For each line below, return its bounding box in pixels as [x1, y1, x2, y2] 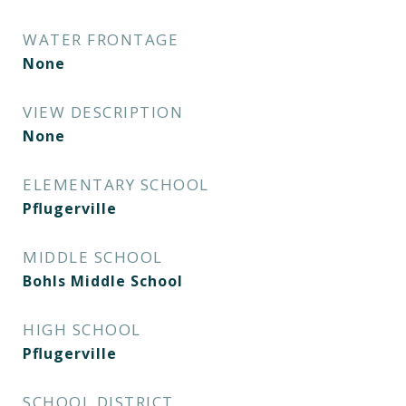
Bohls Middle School [23, 271, 183, 291]
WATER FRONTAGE [23, 29, 179, 50]
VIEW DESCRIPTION [23, 101, 183, 122]
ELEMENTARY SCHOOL [23, 174, 209, 195]
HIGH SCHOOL [23, 319, 141, 340]
